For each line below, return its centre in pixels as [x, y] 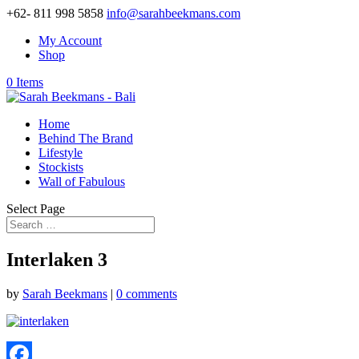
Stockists [61, 167]
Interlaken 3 [57, 259]
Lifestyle [61, 153]
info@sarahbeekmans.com [173, 13]
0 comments [147, 293]
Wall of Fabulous [82, 182]
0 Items [25, 82]
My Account [70, 40]
